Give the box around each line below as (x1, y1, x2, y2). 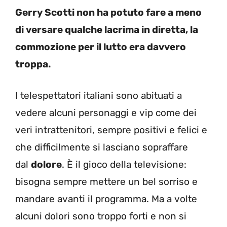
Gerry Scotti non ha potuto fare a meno (15, 6, 202, 18)
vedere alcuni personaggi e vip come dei (15, 107, 197, 119)
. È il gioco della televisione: (62, 159, 186, 170)
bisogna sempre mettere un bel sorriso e (15, 176, 198, 187)
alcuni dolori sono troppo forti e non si (15, 210, 186, 222)
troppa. (15, 58, 51, 70)
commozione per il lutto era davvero (15, 41, 186, 53)
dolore (31, 159, 62, 170)
